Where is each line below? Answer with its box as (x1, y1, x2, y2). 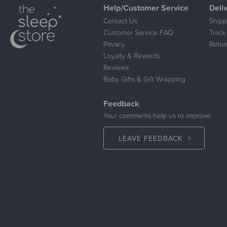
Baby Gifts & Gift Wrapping (103, 74, 185, 84)
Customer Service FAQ (103, 27, 173, 37)
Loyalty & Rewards (103, 51, 160, 61)
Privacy (103, 39, 125, 49)
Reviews (103, 62, 129, 72)
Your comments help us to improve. (103, 110, 212, 121)
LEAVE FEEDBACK (118, 133, 182, 143)
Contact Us (103, 16, 137, 26)
